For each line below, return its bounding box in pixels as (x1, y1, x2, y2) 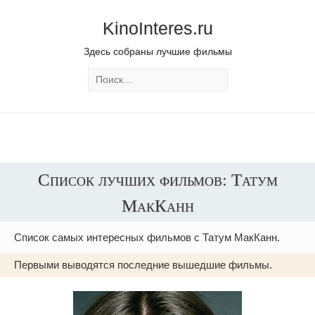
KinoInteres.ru (102, 18, 213, 38)
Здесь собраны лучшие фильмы (83, 46, 232, 57)
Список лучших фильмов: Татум (37, 167, 278, 191)
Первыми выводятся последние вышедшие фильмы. (14, 259, 272, 271)
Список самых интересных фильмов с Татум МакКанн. (14, 231, 280, 243)
